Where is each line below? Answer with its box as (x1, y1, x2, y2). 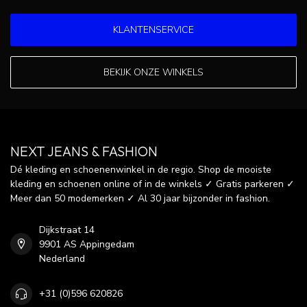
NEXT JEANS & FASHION (10, 142, 158, 160)
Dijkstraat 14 (39, 223, 95, 236)
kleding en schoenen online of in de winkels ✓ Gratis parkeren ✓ (10, 177, 295, 191)
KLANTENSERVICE (113, 23, 194, 36)
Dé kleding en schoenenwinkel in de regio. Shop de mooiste (10, 162, 271, 176)
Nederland (39, 251, 85, 265)
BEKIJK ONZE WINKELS (103, 65, 204, 79)
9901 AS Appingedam (39, 237, 134, 251)
